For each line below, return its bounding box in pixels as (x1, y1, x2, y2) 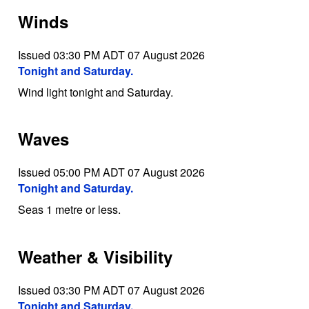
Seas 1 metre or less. (17, 201, 121, 218)
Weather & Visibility (17, 245, 172, 269)
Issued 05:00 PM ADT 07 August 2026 (17, 164, 205, 181)
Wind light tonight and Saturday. (17, 83, 173, 100)
